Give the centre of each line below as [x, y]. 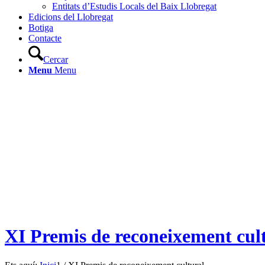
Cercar [56, 59]
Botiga [41, 28]
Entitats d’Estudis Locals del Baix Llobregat [134, 6]
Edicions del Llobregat [71, 17]
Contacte [45, 38]
